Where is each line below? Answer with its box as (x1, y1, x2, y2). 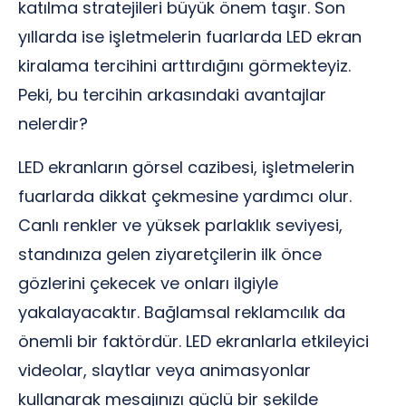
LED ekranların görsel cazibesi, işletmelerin (18, 156, 354, 179)
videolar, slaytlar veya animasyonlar (18, 359, 311, 382)
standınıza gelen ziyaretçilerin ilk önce (18, 243, 322, 266)
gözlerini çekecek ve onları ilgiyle (18, 272, 278, 295)
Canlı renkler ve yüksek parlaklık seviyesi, (18, 214, 343, 237)
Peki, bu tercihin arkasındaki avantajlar (18, 83, 326, 106)
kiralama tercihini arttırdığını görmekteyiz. (18, 54, 351, 77)
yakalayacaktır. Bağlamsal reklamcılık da (18, 301, 345, 324)
